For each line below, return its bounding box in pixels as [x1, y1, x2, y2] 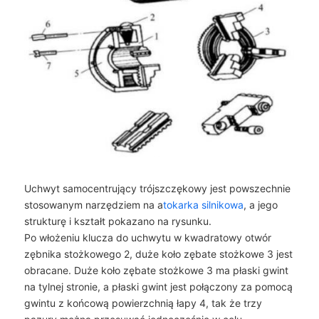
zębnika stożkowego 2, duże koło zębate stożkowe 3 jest [23, 247, 293, 260]
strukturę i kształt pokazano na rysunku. [23, 214, 211, 227]
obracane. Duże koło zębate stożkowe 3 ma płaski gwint [23, 263, 288, 276]
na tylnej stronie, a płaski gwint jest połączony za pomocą [23, 280, 293, 293]
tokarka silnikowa [162, 198, 244, 211]
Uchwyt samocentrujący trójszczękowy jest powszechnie [23, 182, 291, 194]
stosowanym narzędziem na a [23, 198, 163, 211]
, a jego [243, 198, 278, 211]
